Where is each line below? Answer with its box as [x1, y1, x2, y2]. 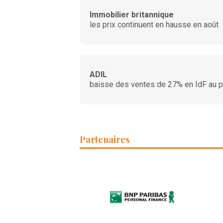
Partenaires [80, 133, 129, 145]
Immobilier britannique [90, 10, 174, 19]
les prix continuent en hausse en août [90, 20, 219, 29]
